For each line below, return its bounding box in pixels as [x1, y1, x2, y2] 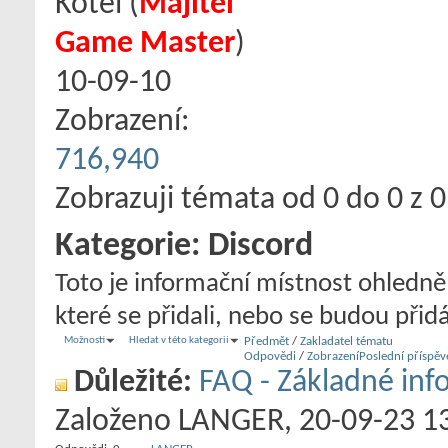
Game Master [55, 28, 235, 60]
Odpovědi [244, 350, 296, 363]
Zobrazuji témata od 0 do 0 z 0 [55, 184, 446, 216]
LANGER [178, 406, 284, 438]
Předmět [244, 335, 289, 348]
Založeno [55, 406, 178, 438]
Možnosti [64, 335, 105, 346]
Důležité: [74, 367, 192, 399]
